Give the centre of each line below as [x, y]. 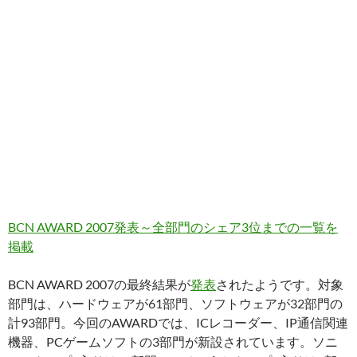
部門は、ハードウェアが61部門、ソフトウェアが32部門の [175, 303]
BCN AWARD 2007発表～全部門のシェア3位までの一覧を [173, 227]
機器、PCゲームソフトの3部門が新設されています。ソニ [173, 341]
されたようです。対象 [280, 284]
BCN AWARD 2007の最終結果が [99, 284]
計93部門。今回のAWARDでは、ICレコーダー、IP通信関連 [178, 322]
